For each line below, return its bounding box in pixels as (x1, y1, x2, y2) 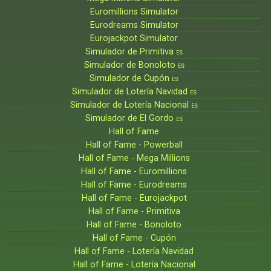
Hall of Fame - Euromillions (81, 166, 188, 177)
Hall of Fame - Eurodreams (81, 179, 188, 190)
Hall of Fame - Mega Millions (78, 152, 190, 163)
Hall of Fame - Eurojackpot (81, 192, 187, 203)
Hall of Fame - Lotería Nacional (73, 259, 195, 270)
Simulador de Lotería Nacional (70, 99, 192, 110)
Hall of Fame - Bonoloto (87, 219, 182, 230)
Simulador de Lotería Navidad (71, 86, 190, 97)
